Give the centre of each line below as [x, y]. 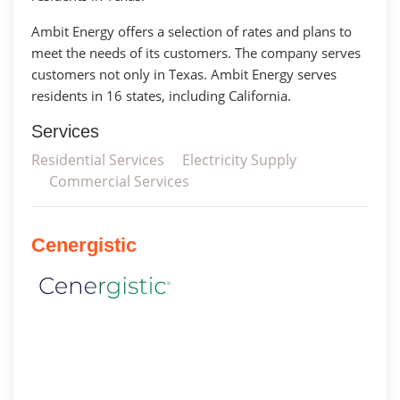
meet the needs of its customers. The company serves [196, 52]
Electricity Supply [239, 159]
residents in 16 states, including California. [161, 95]
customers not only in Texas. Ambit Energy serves [184, 74]
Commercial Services [119, 181]
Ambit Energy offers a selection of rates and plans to [192, 31]
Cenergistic [84, 245]
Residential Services [98, 159]
